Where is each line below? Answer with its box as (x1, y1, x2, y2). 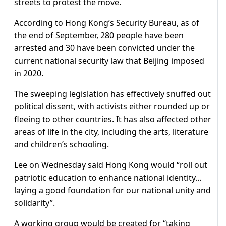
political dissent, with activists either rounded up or (14, 101, 210, 112)
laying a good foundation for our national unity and (14, 185, 211, 196)
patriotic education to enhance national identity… (14, 172, 202, 184)
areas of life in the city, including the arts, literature (14, 126, 208, 138)
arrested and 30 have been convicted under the (14, 42, 195, 54)
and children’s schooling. (14, 139, 109, 150)
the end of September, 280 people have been (14, 30, 184, 41)
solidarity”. (14, 197, 55, 209)
